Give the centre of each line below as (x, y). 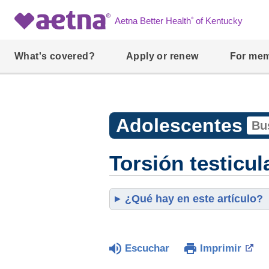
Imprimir (221, 248)
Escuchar (147, 248)
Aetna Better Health (153, 21)
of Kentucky (218, 21)
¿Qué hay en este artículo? (194, 199)
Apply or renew (162, 56)
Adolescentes (179, 125)
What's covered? (55, 56)
